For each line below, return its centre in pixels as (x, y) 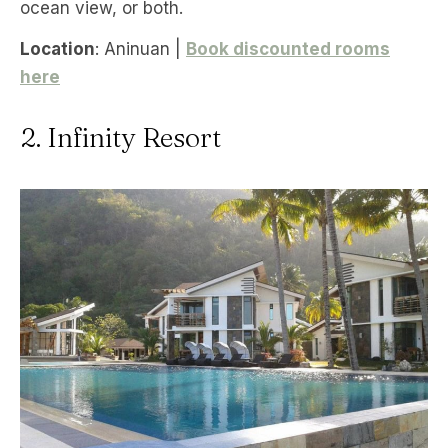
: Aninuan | (140, 49)
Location (57, 49)
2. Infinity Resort (120, 138)
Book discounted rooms (288, 49)
